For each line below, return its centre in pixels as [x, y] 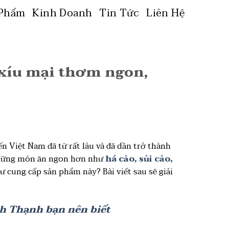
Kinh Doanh [62, 13]
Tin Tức [119, 13]
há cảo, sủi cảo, [139, 159]
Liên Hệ [165, 13]
